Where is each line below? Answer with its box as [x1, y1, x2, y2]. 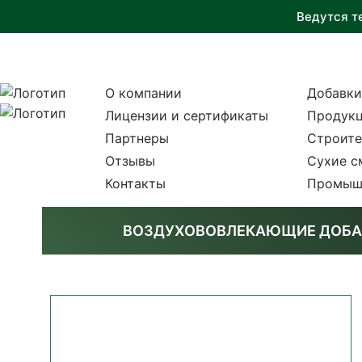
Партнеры [104, 130, 169, 146]
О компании [104, 85, 182, 101]
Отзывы [104, 153, 155, 169]
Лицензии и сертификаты [104, 107, 268, 124]
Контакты [104, 175, 166, 192]
